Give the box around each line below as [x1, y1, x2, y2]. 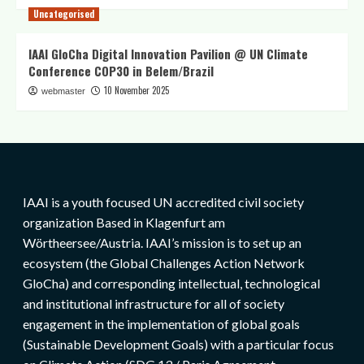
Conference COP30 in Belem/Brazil [28, 62, 214, 80]
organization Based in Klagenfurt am [22, 214, 225, 230]
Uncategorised [33, 7, 94, 20]
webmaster [41, 86, 85, 96]
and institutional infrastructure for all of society [22, 296, 284, 311]
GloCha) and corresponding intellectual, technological [22, 275, 320, 291]
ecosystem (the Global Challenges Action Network [22, 255, 305, 271]
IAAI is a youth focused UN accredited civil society [22, 194, 304, 210]
